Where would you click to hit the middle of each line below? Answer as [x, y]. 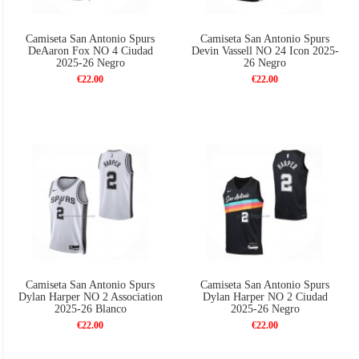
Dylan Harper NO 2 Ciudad [265, 297]
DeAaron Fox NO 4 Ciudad [90, 50]
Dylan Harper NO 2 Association [90, 297]
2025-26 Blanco [90, 309]
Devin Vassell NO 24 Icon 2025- [265, 50]
